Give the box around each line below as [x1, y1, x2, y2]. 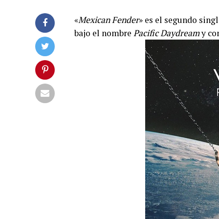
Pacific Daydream [133, 27, 201, 39]
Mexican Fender [78, 14, 139, 25]
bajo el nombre [74, 27, 133, 39]
